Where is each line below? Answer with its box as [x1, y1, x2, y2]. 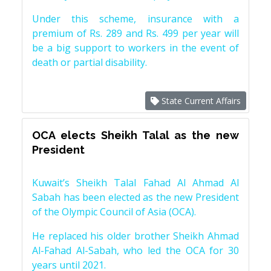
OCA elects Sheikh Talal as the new [32, 129, 239, 142]
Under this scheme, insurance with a [32, 12, 239, 26]
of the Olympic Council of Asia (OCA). [32, 205, 196, 219]
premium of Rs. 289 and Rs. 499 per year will [32, 27, 239, 41]
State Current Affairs [159, 95, 241, 107]
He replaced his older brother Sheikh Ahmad [32, 229, 239, 243]
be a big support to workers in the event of [32, 41, 239, 55]
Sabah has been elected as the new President [32, 191, 239, 204]
